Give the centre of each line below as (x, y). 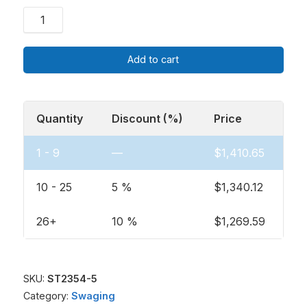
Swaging (93, 295)
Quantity (59, 118)
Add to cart (153, 60)
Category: (47, 295)
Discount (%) (147, 118)
